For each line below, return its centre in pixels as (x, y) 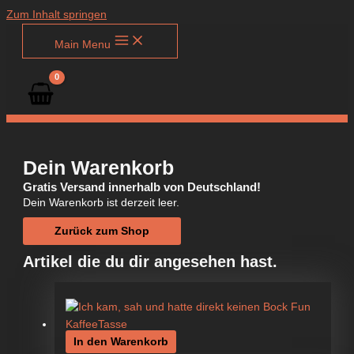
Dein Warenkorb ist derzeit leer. (102, 203)
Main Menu (83, 45)
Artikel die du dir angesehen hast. (151, 261)
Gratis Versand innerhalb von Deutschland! (142, 188)
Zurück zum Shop (102, 231)
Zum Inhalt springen (56, 15)
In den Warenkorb (121, 341)
